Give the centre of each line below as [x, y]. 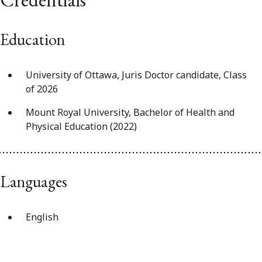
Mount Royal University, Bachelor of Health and [130, 112]
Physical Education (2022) [81, 126]
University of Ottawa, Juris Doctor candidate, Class [136, 75]
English [42, 217]
